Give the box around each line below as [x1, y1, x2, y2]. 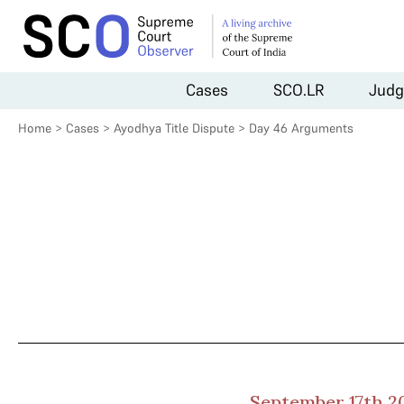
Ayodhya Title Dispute [114, 120, 234, 136]
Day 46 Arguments [249, 120, 353, 136]
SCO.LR [273, 78, 324, 100]
